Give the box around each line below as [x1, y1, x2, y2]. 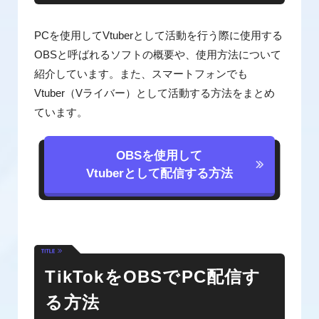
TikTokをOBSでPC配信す [45, 267, 261, 286]
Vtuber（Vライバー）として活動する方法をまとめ [34, 87, 276, 99]
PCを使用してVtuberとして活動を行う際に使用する [34, 29, 283, 41]
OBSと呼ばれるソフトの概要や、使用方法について [34, 48, 282, 61]
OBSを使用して [116, 149, 203, 162]
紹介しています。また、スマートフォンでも [34, 68, 249, 80]
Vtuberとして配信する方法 [85, 167, 233, 180]
